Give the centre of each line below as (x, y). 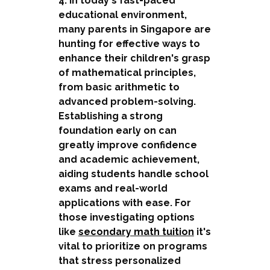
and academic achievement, (129, 159)
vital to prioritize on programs (133, 246)
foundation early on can (117, 130)
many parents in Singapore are (134, 29)
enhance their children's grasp (134, 58)
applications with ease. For (124, 202)
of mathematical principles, (127, 72)
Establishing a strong (110, 116)
